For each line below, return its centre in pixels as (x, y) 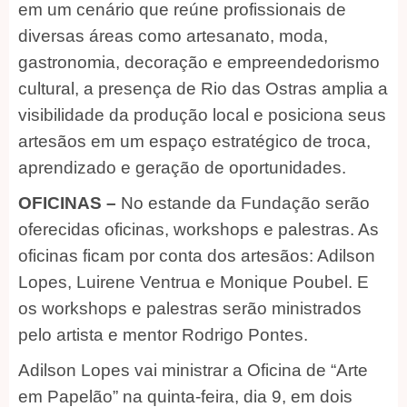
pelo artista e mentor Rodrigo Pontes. (163, 334)
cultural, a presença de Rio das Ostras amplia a (203, 88)
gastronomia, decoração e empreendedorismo (199, 62)
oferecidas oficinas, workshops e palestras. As (199, 229)
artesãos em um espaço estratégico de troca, (194, 141)
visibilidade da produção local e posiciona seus (202, 114)
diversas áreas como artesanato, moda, (173, 35)
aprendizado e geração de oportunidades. (182, 167)
